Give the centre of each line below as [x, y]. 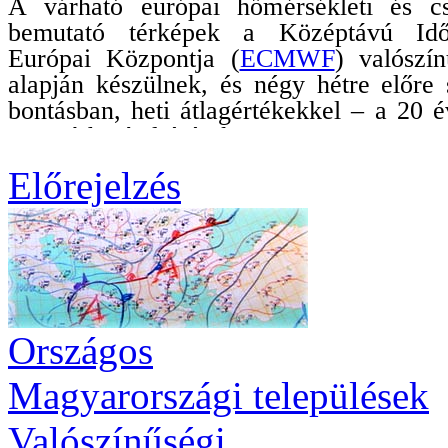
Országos [80, 350]
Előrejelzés [94, 185]
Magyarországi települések [218, 395]
